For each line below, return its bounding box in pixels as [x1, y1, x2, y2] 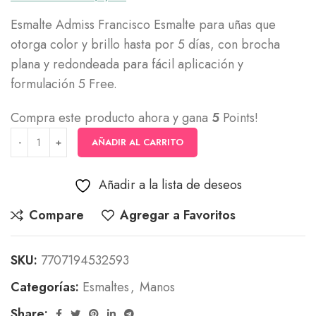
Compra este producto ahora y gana [11, 109, 212, 127]
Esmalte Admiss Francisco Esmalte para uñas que [11, 16, 276, 34]
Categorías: [11, 278, 79, 296]
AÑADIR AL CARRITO [92, 135, 183, 149]
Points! [219, 109, 258, 127]
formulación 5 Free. [11, 75, 117, 93]
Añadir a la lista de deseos [99, 176, 242, 194]
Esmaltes [83, 278, 129, 296]
